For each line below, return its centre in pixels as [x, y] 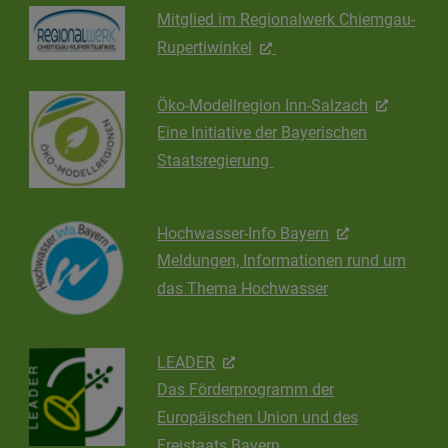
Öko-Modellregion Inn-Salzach [263, 105]
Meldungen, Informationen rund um [282, 261]
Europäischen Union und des [258, 418]
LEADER [186, 362]
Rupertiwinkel [205, 47]
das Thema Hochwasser [243, 289]
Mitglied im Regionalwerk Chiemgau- [286, 19]
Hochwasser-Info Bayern [243, 233]
